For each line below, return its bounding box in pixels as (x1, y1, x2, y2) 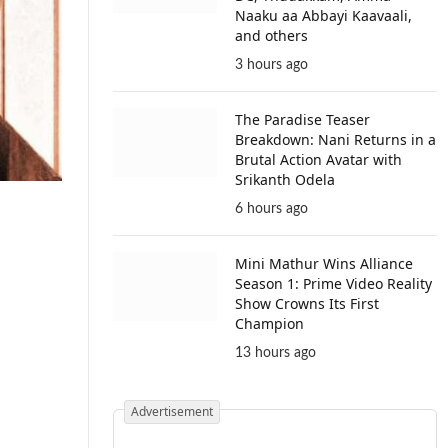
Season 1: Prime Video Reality (235, 274, 432, 293)
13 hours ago (235, 346, 316, 360)
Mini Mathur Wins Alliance (235, 254, 413, 273)
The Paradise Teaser (235, 110, 370, 129)
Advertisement (131, 403, 213, 420)
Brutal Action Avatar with (235, 150, 402, 169)
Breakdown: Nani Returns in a (235, 130, 436, 149)
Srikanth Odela (235, 170, 335, 189)
